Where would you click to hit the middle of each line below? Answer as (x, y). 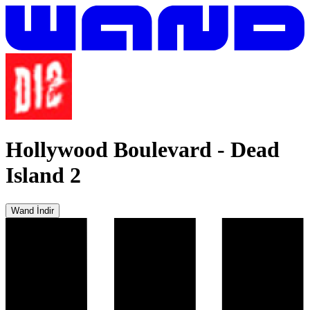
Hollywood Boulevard (109, 150)
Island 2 (43, 175)
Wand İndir (33, 210)
